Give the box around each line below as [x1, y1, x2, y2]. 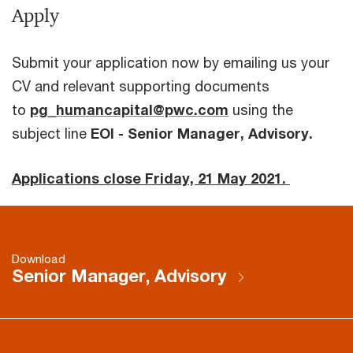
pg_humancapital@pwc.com [30, 100, 229, 118]
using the [229, 100, 293, 118]
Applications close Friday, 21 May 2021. [12, 169, 290, 187]
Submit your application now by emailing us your [12, 53, 329, 71]
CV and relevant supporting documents [12, 76, 269, 95]
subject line [12, 124, 91, 142]
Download [12, 251, 65, 266]
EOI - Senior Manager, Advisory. [91, 124, 313, 142]
